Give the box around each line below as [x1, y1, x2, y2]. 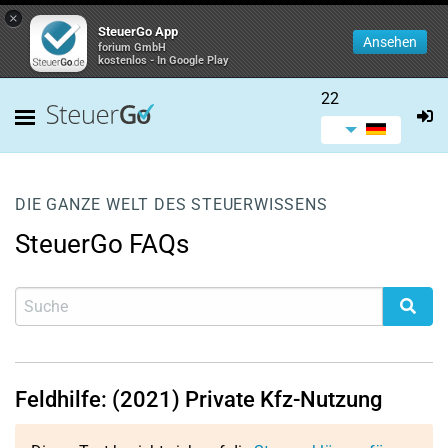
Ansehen [363, 34, 417, 50]
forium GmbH [98, 41, 166, 54]
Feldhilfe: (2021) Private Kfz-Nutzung [15, 387, 382, 412]
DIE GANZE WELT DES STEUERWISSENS [15, 195, 328, 214]
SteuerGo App [98, 24, 178, 39]
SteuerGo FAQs [15, 229, 189, 259]
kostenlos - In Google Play [98, 54, 229, 67]
